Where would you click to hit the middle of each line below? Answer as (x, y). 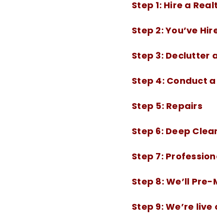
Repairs (184, 106)
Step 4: (149, 81)
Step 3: (149, 55)
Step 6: (149, 131)
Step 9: (149, 207)
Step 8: (149, 181)
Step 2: (149, 30)
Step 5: (149, 106)
